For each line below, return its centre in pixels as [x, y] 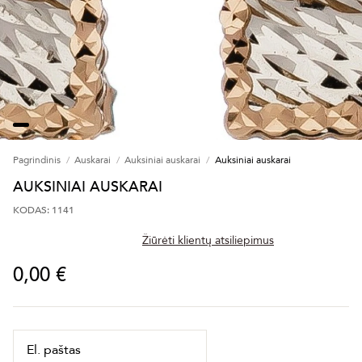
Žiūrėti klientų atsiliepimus [208, 241]
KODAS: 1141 [44, 210]
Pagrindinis [37, 160]
